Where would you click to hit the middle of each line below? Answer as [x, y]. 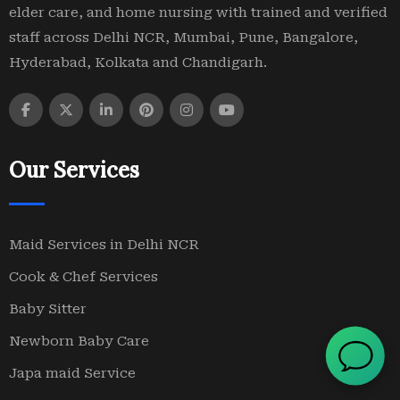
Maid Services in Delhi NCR [104, 245]
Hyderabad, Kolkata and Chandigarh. [138, 62]
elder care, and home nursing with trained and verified [198, 12]
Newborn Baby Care [79, 341]
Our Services [74, 170]
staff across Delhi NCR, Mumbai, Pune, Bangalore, [183, 37]
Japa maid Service [72, 373]
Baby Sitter [48, 309]
